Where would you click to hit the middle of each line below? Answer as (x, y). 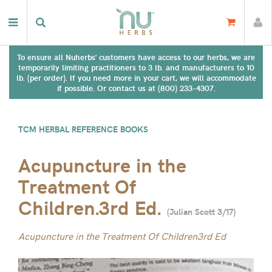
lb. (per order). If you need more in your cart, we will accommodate (136, 77)
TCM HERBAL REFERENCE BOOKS (83, 129)
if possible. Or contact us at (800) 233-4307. (136, 88)
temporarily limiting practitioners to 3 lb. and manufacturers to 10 (136, 67)
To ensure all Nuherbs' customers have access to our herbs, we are (136, 57)
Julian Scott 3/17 (201, 212)
